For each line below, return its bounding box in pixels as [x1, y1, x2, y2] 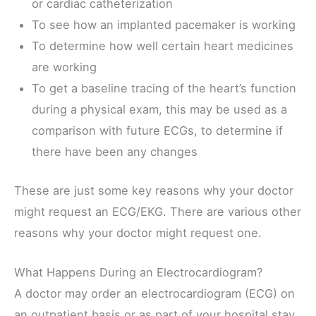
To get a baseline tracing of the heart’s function [31, 80, 296, 95]
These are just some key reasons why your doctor [14, 183, 293, 197]
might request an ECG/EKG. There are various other [14, 204, 301, 219]
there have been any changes [31, 144, 197, 159]
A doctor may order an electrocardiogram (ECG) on [14, 286, 295, 300]
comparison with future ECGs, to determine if [31, 123, 283, 138]
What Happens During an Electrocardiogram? [14, 265, 262, 279]
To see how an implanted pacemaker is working [31, 17, 296, 32]
